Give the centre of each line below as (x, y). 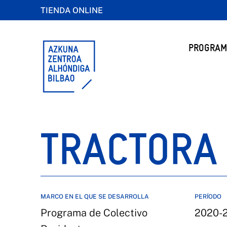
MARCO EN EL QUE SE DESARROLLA (95, 197)
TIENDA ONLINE (72, 10)
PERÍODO (208, 197)
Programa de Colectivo (94, 213)
